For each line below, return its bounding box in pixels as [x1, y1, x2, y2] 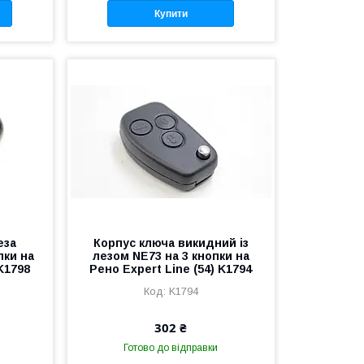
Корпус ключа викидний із [93, 236, 249, 249]
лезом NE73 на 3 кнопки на [92, 249, 249, 262]
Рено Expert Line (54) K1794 [89, 262, 253, 275]
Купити [154, 7, 188, 19]
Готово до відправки [123, 341, 219, 353]
